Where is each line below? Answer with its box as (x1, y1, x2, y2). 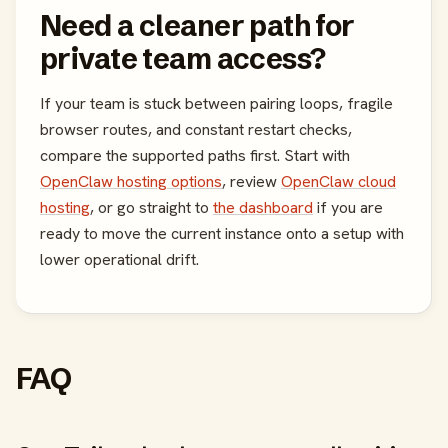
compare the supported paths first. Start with (40, 145, 350, 167)
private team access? (40, 41, 326, 77)
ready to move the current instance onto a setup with (40, 223, 404, 245)
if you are (313, 197, 383, 219)
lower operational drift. (40, 249, 199, 271)
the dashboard (213, 197, 313, 219)
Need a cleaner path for (40, 8, 355, 44)
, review (222, 171, 281, 193)
